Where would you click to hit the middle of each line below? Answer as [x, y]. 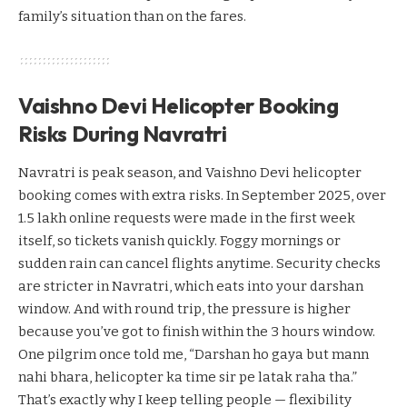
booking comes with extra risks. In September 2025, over [202, 196]
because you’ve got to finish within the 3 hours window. [197, 332]
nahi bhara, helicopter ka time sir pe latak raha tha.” [188, 377]
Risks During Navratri [123, 133]
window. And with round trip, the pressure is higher [184, 309]
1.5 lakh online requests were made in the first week [187, 218]
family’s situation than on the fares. [132, 16]
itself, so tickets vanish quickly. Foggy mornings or [179, 241]
